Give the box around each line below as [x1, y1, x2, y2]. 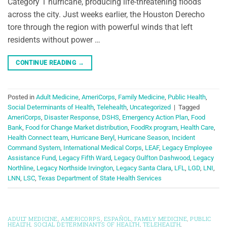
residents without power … [8, 34, 100, 45]
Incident [172, 134, 195, 142]
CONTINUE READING [16, 59, 78, 66]
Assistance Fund [8, 154, 56, 162]
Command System [8, 144, 60, 152]
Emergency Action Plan [122, 113, 188, 122]
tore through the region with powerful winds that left [8, 22, 193, 32]
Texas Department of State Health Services [38, 174, 162, 182]
